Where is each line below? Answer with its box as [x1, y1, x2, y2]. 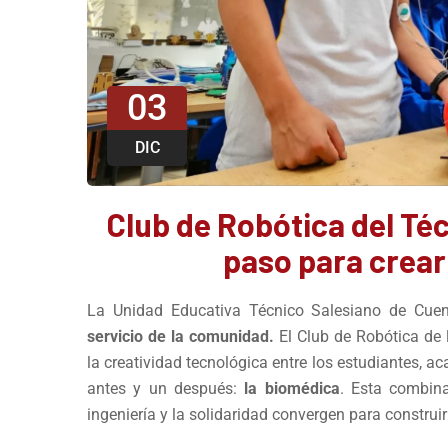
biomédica [264, 379, 340, 399]
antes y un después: [87, 379, 245, 399]
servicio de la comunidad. [87, 327, 274, 347]
